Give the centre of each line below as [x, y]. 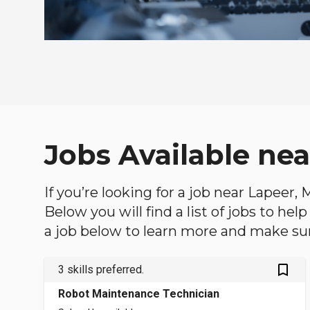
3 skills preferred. [101, 270]
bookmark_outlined [292, 270]
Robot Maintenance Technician [139, 294]
